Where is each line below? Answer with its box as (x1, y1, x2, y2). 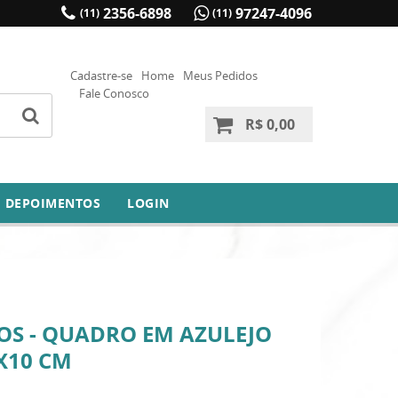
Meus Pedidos (183, 68, 258, 84)
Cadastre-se (70, 68, 132, 84)
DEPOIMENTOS (4, 195, 101, 211)
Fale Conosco (79, 85, 149, 101)
